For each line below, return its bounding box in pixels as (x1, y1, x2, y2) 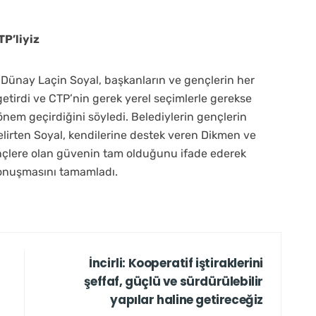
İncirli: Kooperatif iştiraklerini (89, 254, 263, 272)
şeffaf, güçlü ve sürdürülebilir (84, 272, 263, 290)
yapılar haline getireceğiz (110, 291, 263, 308)
